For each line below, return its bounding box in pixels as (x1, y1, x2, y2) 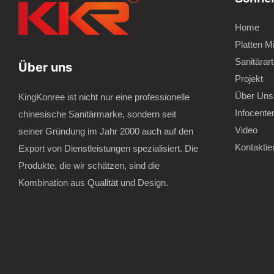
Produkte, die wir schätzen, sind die (18, 160, 160, 171)
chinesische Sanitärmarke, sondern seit (18, 108, 176, 119)
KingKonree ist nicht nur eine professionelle (18, 91, 190, 102)
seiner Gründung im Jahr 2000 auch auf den (18, 125, 193, 136)
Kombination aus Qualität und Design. (18, 177, 168, 188)
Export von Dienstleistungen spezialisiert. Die (18, 143, 198, 154)
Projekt (234, 73, 263, 84)
